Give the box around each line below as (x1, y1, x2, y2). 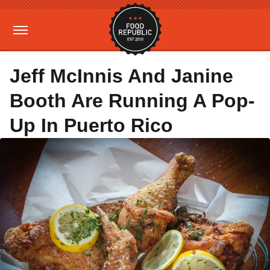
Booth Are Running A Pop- (10, 90, 255, 111)
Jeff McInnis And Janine (10, 65, 233, 87)
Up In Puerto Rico (10, 115, 173, 136)
